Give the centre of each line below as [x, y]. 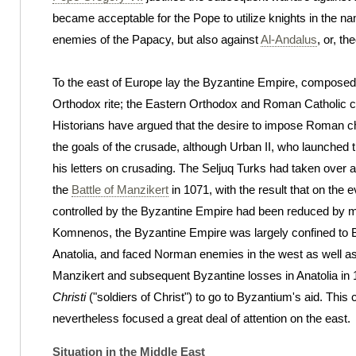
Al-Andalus [289, 39]
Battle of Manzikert [120, 189]
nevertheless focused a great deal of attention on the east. [201, 318]
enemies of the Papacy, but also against [157, 39]
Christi [69, 296]
